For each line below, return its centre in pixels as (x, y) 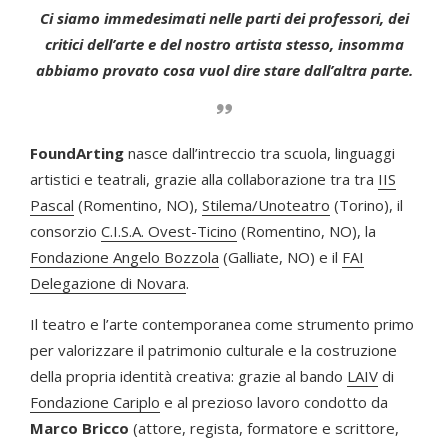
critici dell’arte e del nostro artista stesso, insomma (224, 44)
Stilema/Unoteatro (266, 205)
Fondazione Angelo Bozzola (124, 257)
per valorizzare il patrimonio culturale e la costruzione (213, 350)
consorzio (65, 231)
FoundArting (79, 153)
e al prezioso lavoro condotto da (274, 402)
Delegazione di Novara (108, 283)
